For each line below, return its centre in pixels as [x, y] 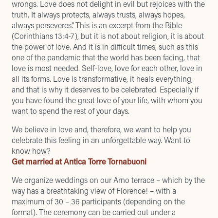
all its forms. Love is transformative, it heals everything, [102, 79]
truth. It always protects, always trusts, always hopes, [98, 14]
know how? [31, 151]
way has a [29, 191]
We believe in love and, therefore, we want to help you [101, 129]
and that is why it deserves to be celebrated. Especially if [105, 89]
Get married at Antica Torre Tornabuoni [79, 161]
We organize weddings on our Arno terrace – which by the [108, 180]
